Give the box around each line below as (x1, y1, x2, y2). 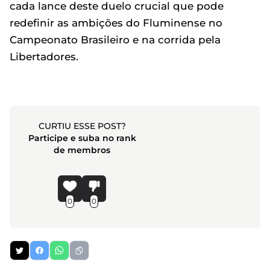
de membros (54, 144, 111, 155)
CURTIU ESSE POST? (38, 120, 126, 131)
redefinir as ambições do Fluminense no (10, 16, 222, 29)
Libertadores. (10, 50, 78, 63)
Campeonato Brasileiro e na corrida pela (10, 33, 221, 46)
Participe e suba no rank (28, 132, 136, 143)
